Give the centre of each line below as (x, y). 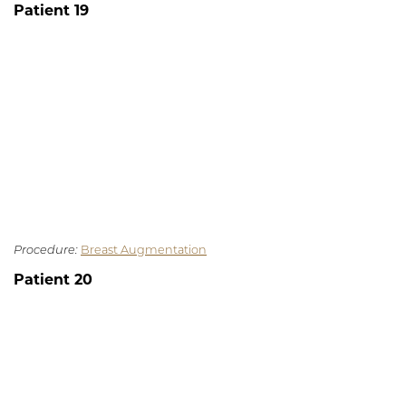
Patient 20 (53, 281)
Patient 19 (51, 12)
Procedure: (46, 251)
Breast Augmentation (144, 251)
